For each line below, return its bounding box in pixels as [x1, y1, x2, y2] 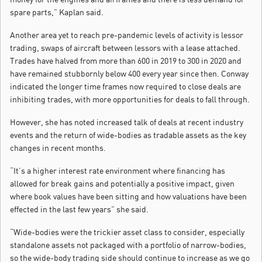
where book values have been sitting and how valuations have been [10, 191, 247, 202]
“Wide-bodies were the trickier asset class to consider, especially [10, 227, 244, 237]
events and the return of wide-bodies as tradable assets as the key [10, 130, 246, 140]
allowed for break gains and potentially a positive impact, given [10, 178, 235, 189]
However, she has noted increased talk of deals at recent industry [10, 117, 243, 127]
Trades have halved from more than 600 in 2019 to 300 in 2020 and [10, 56, 242, 66]
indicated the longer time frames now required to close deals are [10, 81, 241, 92]
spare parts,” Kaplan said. [10, 7, 104, 18]
